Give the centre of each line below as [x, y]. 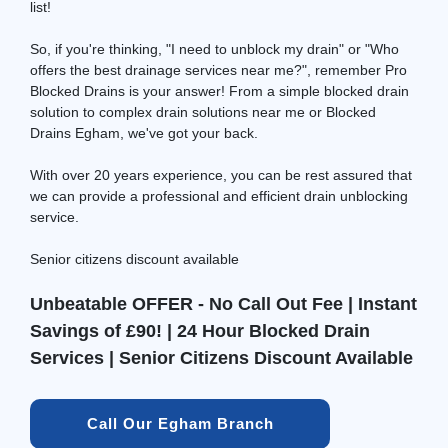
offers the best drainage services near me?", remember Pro [218, 69]
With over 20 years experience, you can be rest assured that [221, 174]
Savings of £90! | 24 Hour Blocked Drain [200, 330]
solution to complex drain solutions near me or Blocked [203, 111]
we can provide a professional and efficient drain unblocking [219, 195]
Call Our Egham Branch [180, 423]
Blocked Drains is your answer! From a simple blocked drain [219, 90]
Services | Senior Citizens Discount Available [221, 357]
